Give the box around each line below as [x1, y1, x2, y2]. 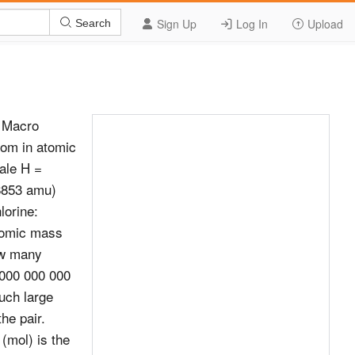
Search [72, 16, 111, 29]
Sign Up [154, 16, 197, 32]
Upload [304, 16, 343, 32]
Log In [233, 16, 268, 32]
